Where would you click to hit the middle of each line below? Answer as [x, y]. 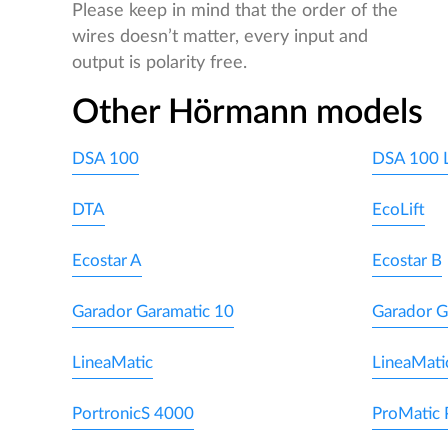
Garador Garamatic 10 [153, 311]
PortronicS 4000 [133, 413]
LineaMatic [112, 362]
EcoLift [398, 209]
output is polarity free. [159, 62]
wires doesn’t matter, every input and [220, 36]
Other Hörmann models [247, 112]
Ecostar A [107, 260]
